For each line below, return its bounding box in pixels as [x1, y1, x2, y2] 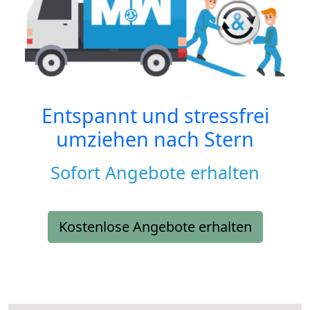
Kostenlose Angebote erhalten [58, 217, 252, 237]
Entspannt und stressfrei [41, 102, 269, 129]
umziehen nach [56, 125, 204, 153]
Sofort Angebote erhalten [51, 161, 259, 185]
